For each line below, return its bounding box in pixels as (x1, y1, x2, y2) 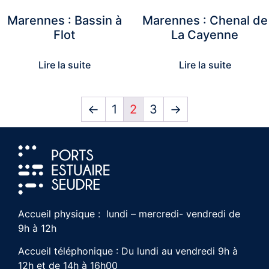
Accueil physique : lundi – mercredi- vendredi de (18, 207, 240, 220)
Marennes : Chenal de (142, 13, 268, 28)
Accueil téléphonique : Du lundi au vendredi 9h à (18, 245, 238, 258)
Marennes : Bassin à (7, 13, 122, 28)
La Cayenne (171, 28, 238, 43)
